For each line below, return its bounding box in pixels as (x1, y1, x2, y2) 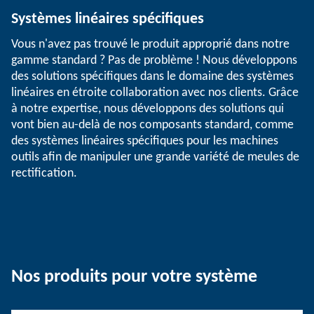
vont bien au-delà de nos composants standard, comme (11, 118, 294, 132)
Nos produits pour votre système (11, 268, 257, 287)
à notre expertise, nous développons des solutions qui (11, 102, 284, 116)
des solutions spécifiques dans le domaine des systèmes (11, 70, 294, 84)
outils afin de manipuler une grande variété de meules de (11, 151, 299, 165)
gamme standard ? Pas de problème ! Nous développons (11, 54, 297, 68)
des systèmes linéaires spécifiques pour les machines (11, 135, 278, 149)
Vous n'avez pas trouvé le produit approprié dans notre (11, 38, 289, 52)
